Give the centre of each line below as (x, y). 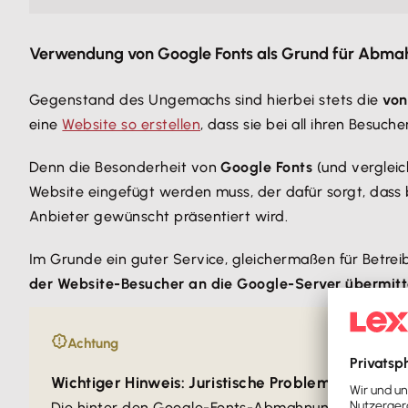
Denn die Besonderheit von (125, 167)
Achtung (93, 343)
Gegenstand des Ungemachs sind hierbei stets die (206, 100)
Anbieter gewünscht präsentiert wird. (159, 216)
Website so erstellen (132, 124)
